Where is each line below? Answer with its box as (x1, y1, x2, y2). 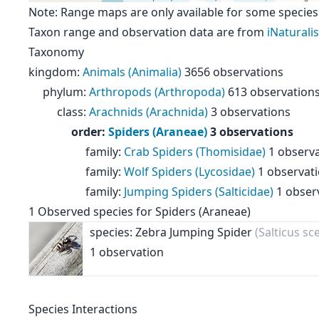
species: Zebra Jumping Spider (90, 224, 255, 240)
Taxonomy (28, 44, 84, 60)
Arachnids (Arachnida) (89, 104, 208, 120)
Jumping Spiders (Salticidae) (124, 184, 273, 199)
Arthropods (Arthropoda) (89, 84, 225, 100)
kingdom (28, 64, 77, 80)
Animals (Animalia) (83, 64, 182, 80)
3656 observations (184, 64, 283, 80)
